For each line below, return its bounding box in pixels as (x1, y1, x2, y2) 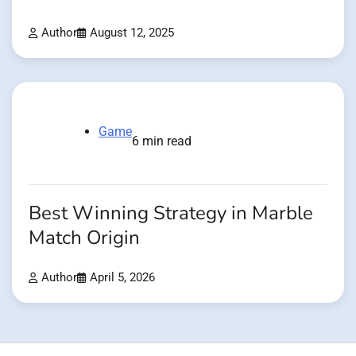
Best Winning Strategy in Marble (29, 199, 313, 226)
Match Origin (29, 224, 140, 251)
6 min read (132, 133, 192, 149)
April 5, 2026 (90, 270, 155, 284)
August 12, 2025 (90, 25, 174, 40)
